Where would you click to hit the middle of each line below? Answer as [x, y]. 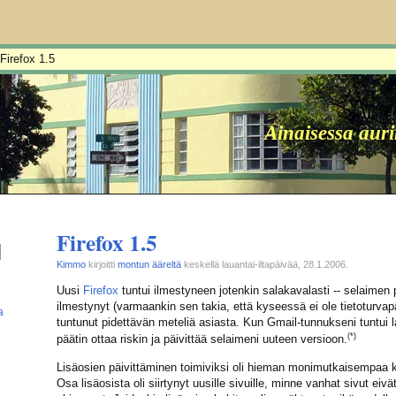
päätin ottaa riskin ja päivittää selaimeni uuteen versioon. [202, 339]
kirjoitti [102, 264]
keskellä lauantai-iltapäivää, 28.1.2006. [265, 264]
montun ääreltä [149, 264]
